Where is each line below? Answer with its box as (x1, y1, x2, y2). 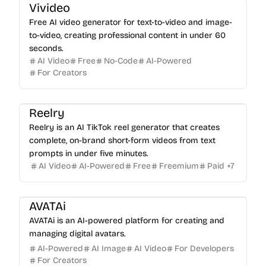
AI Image (91, 243, 126, 254)
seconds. (29, 43, 63, 53)
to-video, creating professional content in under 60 (29, 30, 226, 40)
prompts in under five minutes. (29, 148, 148, 159)
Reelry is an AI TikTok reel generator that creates (29, 122, 220, 132)
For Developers (175, 243, 234, 254)
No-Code (104, 56, 138, 66)
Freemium (159, 161, 199, 171)
